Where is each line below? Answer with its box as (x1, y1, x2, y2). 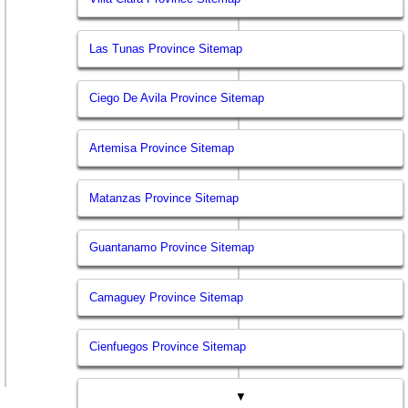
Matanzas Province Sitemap (89, 190, 240, 205)
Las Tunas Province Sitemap (89, 41, 243, 56)
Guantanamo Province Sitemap (89, 240, 255, 255)
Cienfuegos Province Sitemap (89, 340, 247, 354)
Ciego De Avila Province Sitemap (89, 91, 265, 106)
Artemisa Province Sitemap (89, 140, 235, 155)
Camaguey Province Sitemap (89, 290, 244, 304)
